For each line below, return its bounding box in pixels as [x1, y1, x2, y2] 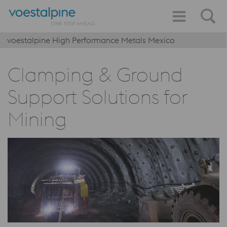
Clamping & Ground [8, 62, 183, 87]
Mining [8, 107, 66, 131]
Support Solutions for [8, 85, 187, 109]
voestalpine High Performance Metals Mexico [7, 35, 175, 45]
